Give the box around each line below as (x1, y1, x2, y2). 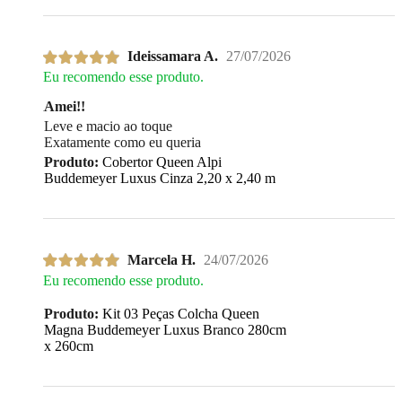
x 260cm (44, 337, 93, 354)
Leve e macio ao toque (44, 118, 172, 135)
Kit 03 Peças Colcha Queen (99, 305, 259, 321)
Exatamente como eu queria (44, 135, 201, 151)
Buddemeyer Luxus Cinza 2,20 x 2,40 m (44, 170, 275, 187)
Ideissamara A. (127, 48, 218, 65)
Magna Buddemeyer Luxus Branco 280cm (44, 321, 286, 337)
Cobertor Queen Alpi (99, 154, 222, 170)
